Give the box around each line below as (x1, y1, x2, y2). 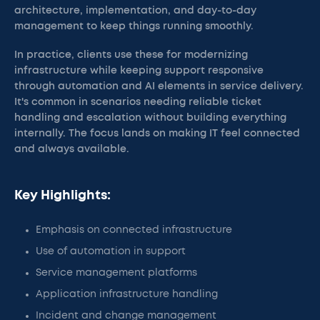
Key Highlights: (14, 189, 111, 202)
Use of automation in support (36, 246, 186, 256)
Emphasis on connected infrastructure (36, 225, 232, 235)
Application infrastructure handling (36, 289, 218, 299)
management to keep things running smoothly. (14, 21, 254, 31)
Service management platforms (36, 268, 197, 278)
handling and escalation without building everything (14, 113, 286, 123)
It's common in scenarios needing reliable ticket (14, 97, 261, 107)
